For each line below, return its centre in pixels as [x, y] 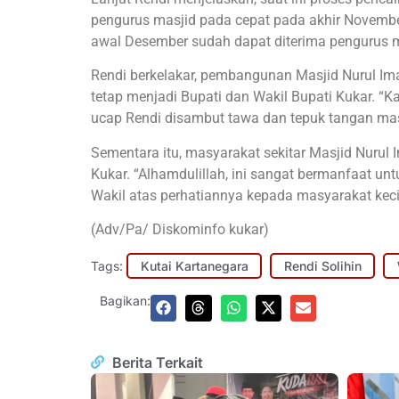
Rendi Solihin [322, 265]
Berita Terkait [157, 362]
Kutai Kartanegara [194, 265]
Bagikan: [125, 301]
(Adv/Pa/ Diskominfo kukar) [180, 229]
